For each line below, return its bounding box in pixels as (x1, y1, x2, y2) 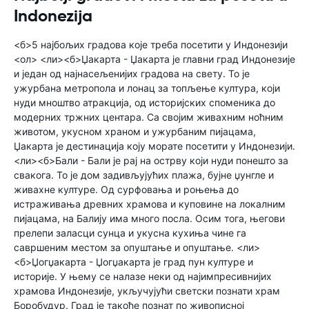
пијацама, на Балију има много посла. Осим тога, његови (14, 212, 285, 224)
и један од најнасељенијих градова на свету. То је (14, 68, 250, 79)
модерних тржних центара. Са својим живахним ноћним (14, 111, 283, 123)
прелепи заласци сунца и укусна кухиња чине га (14, 227, 246, 239)
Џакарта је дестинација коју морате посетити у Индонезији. (14, 140, 295, 152)
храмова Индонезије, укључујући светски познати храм (14, 285, 280, 297)
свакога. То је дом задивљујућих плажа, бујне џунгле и (14, 169, 274, 181)
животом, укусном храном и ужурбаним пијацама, (14, 126, 256, 137)
